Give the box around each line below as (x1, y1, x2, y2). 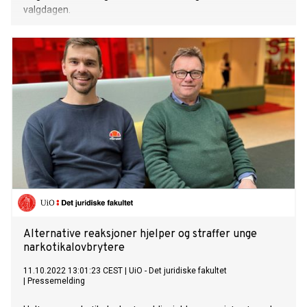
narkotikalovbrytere (23, 241, 125, 256)
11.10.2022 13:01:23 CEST (23, 266, 123, 276)
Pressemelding (27, 276, 85, 286)
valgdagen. (23, 4, 71, 16)
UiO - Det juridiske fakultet (129, 266, 227, 276)
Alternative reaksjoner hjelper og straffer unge (23, 228, 257, 242)
